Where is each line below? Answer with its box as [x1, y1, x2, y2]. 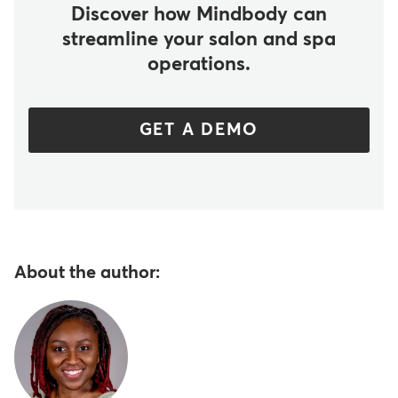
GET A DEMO [139, 121, 259, 139]
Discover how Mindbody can [70, 4, 327, 25]
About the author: [14, 263, 160, 282]
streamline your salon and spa [61, 29, 336, 50]
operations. [147, 54, 251, 75]
